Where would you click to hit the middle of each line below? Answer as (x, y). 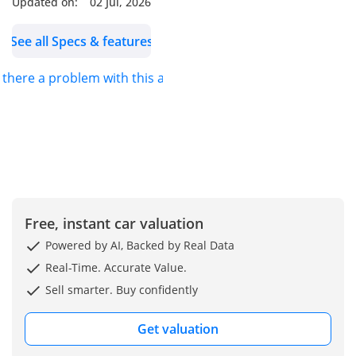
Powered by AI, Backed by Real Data (138, 245)
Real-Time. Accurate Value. (114, 267)
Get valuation (178, 329)
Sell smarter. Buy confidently (120, 289)
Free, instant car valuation (114, 223)
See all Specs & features (81, 41)
